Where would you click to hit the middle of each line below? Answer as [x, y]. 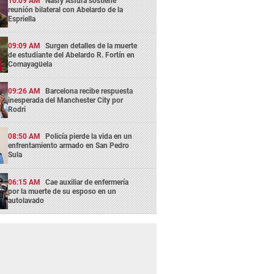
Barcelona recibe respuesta [89, 91]
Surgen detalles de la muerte [91, 46]
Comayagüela [30, 64]
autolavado [26, 200]
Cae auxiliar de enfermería [87, 182]
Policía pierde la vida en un [89, 137]
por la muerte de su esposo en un [62, 191]
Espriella [22, 19]
